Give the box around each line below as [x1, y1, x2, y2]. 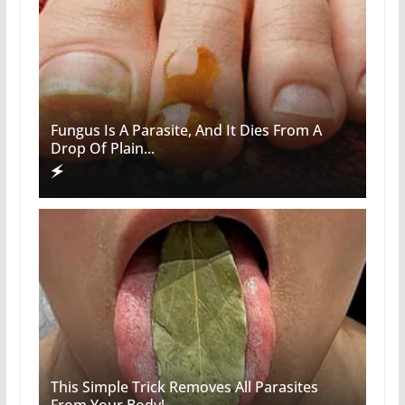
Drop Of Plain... [50, 138, 155, 159]
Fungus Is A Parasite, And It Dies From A [50, 120, 322, 141]
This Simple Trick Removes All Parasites [50, 377, 318, 398]
